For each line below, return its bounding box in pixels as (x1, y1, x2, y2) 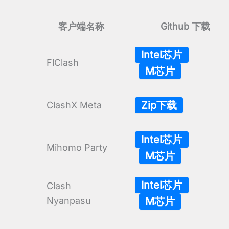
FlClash (47, 57, 79, 68)
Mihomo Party (47, 142, 107, 153)
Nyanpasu (47, 195, 91, 207)
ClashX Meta (47, 100, 102, 111)
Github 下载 (160, 21, 210, 32)
